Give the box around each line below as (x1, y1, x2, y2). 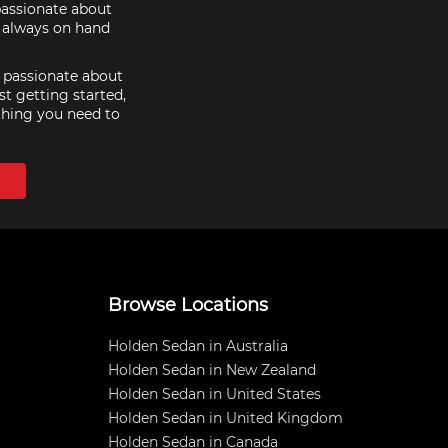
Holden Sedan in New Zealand (108, 361, 316, 379)
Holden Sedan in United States (108, 385, 321, 403)
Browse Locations (108, 294, 268, 316)
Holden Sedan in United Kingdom (108, 409, 343, 427)
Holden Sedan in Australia (108, 337, 288, 355)
